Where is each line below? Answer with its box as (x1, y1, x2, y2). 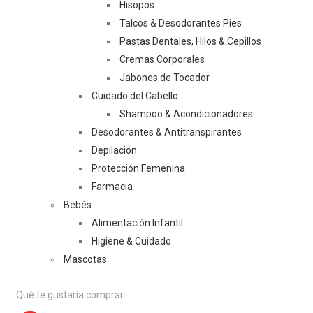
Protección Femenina (92, 163, 185, 174)
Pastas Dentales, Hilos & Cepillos (119, 36, 261, 47)
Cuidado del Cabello (92, 90, 178, 101)
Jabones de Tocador (119, 72, 210, 83)
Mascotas (64, 254, 107, 265)
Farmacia (92, 181, 133, 192)
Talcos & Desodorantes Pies (119, 17, 242, 29)
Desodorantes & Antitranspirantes (92, 126, 242, 138)
